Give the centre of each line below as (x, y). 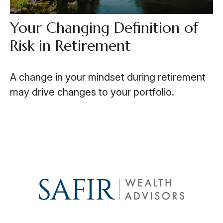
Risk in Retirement (70, 46)
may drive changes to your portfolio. (92, 92)
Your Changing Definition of (104, 28)
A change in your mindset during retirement (108, 77)
